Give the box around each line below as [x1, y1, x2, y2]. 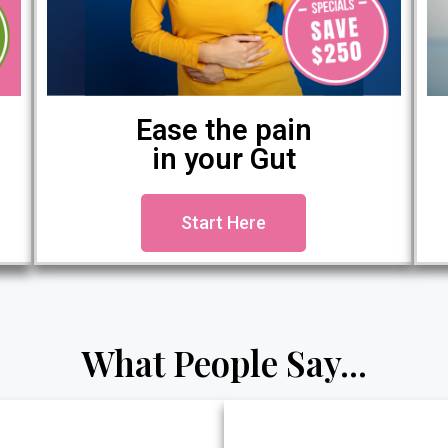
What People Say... [81, 339, 367, 387]
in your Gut [151, 142, 296, 177]
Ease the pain [135, 113, 312, 148]
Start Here [181, 212, 267, 234]
